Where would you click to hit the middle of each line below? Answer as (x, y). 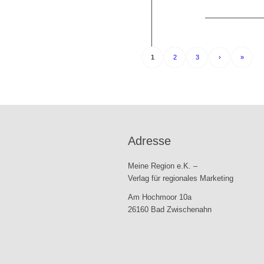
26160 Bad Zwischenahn (170, 210)
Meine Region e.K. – (163, 166)
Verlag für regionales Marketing (181, 179)
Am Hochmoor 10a (160, 197)
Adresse (149, 141)
